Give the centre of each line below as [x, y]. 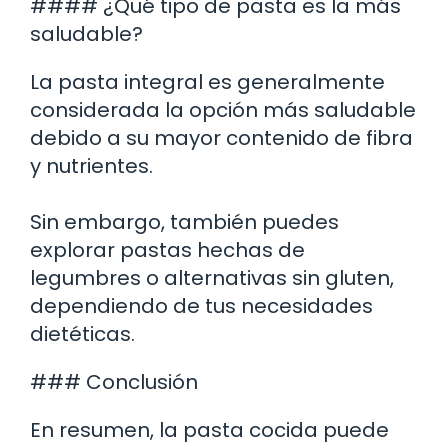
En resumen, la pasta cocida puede [209, 429]
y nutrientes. [91, 165]
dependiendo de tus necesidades [201, 305]
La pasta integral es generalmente [207, 81]
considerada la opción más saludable [223, 109]
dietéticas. [82, 333]
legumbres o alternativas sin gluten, [212, 277]
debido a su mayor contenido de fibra [221, 137]
